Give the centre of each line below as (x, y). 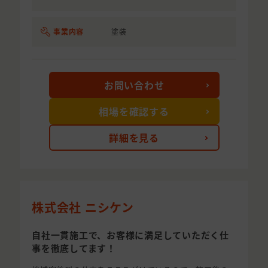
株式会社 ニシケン (83, 208)
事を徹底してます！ (74, 248)
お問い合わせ (134, 85)
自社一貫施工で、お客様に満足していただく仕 (130, 235)
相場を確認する (134, 112)
